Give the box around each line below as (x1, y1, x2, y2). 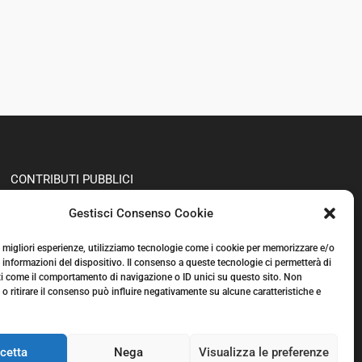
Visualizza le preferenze (198, 344, 329, 360)
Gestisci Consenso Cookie (69, 206, 214, 221)
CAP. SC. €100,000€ (10, 217, 115, 232)
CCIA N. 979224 (10, 194, 95, 209)
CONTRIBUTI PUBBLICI (10, 171, 133, 187)
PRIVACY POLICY (10, 239, 105, 255)
